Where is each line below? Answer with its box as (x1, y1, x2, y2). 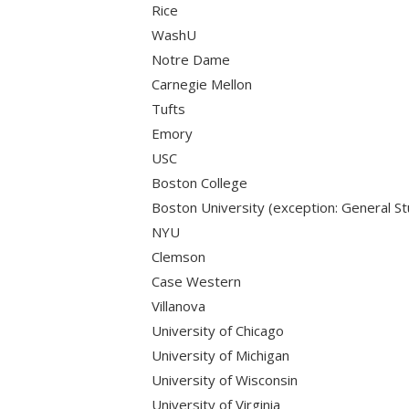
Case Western (152, 271, 242, 290)
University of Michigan (152, 345, 290, 364)
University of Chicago (152, 320, 285, 340)
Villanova (152, 296, 206, 315)
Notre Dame (152, 49, 231, 68)
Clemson (152, 246, 206, 266)
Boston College (152, 173, 248, 192)
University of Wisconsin (152, 370, 299, 389)
